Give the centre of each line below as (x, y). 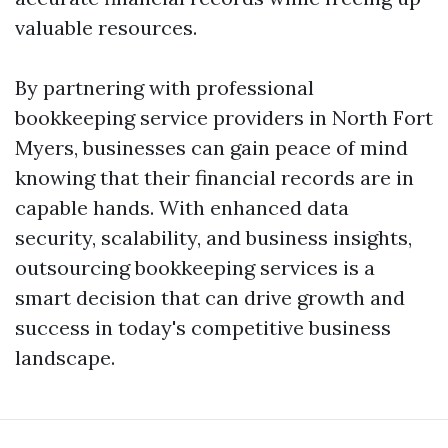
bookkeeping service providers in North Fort (224, 117)
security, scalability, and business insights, (213, 237)
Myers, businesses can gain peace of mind (211, 147)
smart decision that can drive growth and (210, 297)
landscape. (65, 357)
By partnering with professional (164, 87)
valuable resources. (106, 27)
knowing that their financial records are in (214, 177)
